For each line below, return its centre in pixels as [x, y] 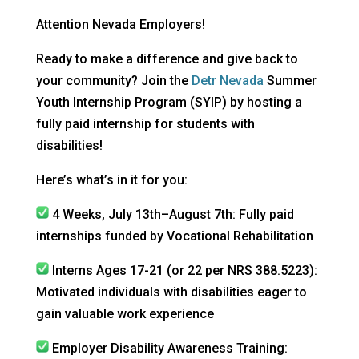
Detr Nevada [227, 81]
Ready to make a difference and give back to [167, 59]
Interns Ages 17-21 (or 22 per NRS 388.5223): [183, 271]
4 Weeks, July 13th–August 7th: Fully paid [171, 215]
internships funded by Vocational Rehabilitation [174, 236]
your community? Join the [113, 81]
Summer [290, 81]
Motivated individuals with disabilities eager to [171, 292]
